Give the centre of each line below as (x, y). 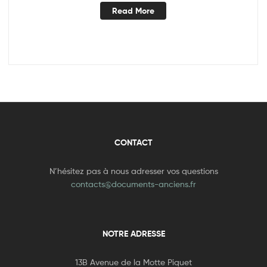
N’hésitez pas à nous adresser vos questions (133, 170)
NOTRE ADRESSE (133, 233)
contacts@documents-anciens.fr (133, 184)
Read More (133, 11)
